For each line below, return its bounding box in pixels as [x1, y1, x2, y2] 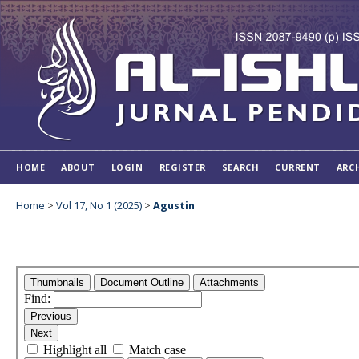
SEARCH [221, 161, 260, 173]
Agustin [153, 198, 195, 212]
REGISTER [159, 161, 206, 173]
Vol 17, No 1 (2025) [56, 198, 142, 212]
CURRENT [275, 161, 321, 173]
